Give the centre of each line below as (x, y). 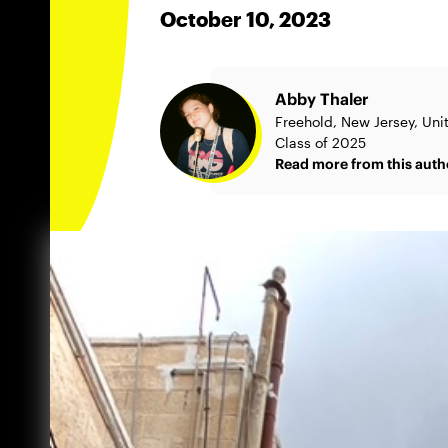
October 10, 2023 (245, 19)
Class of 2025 (320, 142)
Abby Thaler (322, 99)
